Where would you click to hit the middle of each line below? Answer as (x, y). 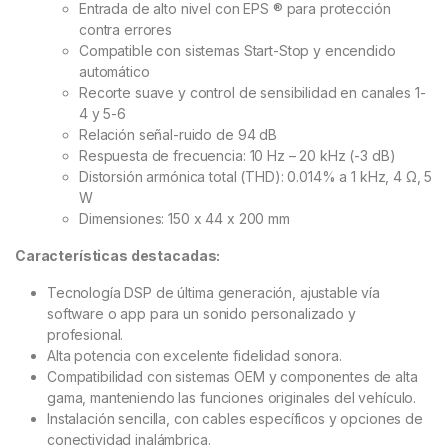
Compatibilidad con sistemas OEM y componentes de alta (232, 377)
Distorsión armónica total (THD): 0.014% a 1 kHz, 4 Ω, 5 (256, 177)
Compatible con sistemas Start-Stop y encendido (237, 51)
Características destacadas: (118, 256)
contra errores (126, 30)
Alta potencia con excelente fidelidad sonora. (194, 356)
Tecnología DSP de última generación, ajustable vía (213, 293)
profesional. (85, 335)
